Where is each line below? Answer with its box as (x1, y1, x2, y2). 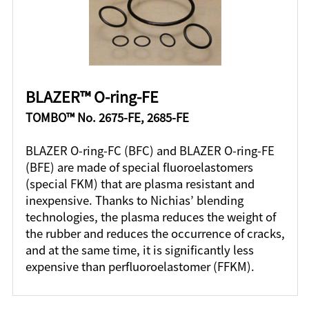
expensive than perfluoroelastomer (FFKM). (25, 258, 255, 275)
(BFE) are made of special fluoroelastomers (25, 159, 253, 176)
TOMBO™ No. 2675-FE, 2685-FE (25, 109, 189, 126)
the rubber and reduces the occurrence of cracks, (25, 225, 285, 242)
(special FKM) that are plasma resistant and (25, 175, 255, 192)
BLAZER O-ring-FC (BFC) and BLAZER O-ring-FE (25, 142, 275, 159)
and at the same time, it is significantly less (25, 241, 254, 259)
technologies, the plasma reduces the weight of (25, 208, 276, 226)
